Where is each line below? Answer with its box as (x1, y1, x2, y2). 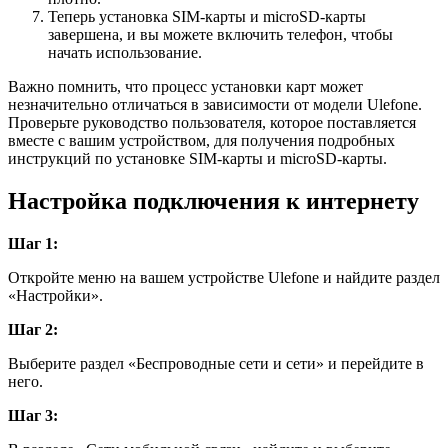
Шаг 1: (8, 235, 58, 253)
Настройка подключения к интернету (8, 188, 419, 215)
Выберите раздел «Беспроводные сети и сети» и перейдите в (8, 355, 424, 373)
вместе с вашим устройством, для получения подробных (8, 132, 395, 150)
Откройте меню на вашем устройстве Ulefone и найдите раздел (8, 269, 440, 287)
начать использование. (48, 44, 202, 62)
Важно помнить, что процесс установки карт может (8, 78, 363, 96)
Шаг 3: (8, 407, 58, 425)
